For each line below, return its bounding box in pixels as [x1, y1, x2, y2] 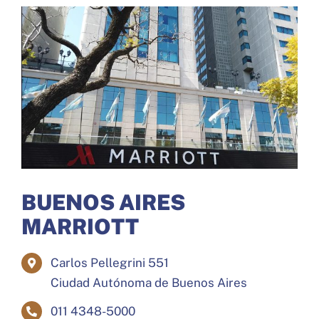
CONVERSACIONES [14, 38, 102, 48]
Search [13, 112, 44, 123]
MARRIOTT [21, 214, 139, 240]
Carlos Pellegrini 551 [50, 256, 169, 271]
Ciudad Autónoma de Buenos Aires [50, 276, 247, 291]
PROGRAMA [14, 78, 68, 88]
